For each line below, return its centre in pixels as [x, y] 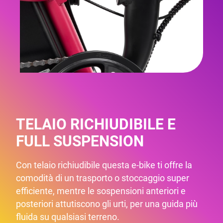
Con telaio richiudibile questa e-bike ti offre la [104, 165]
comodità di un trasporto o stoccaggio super [103, 178]
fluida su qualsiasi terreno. [68, 217]
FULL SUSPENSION [80, 141]
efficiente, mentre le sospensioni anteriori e [101, 191]
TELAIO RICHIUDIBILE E [96, 124]
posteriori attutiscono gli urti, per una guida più [107, 204]
